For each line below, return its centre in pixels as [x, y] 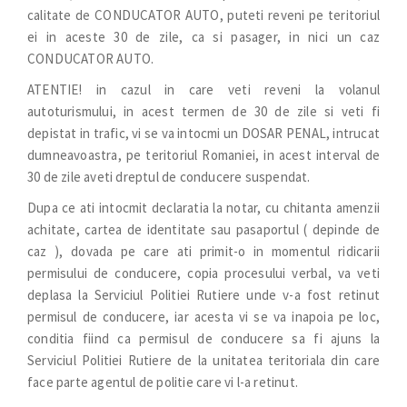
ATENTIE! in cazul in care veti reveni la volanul [203, 89]
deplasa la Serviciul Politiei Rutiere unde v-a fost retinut [203, 295]
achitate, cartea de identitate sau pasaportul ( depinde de [203, 229]
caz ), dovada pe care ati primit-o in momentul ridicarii [203, 251]
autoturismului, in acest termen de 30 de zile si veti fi [203, 111]
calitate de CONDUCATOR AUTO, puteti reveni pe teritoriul [203, 15]
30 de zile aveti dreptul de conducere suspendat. [169, 177]
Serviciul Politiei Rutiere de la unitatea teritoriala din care [203, 360]
